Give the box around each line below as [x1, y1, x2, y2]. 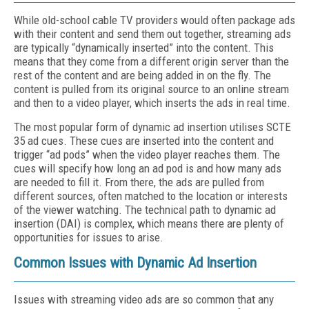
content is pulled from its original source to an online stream [14, 82, 289, 96]
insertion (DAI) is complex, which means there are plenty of [14, 217, 284, 230]
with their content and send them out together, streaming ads [14, 27, 291, 41]
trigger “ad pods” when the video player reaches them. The [14, 148, 280, 161]
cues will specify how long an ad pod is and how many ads [14, 161, 281, 175]
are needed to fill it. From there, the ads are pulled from [14, 175, 264, 189]
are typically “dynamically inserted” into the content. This [14, 41, 274, 54]
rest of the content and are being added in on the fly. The [14, 68, 271, 82]
